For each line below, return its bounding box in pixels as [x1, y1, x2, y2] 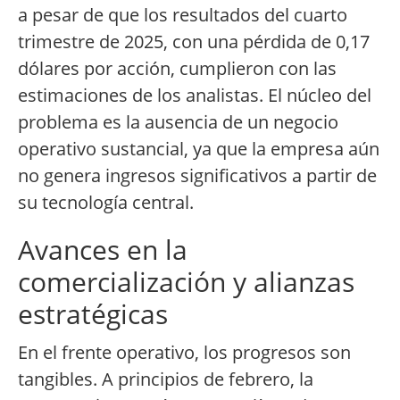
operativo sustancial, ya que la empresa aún [18, 137, 379, 162]
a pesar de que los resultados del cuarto [18, 3, 347, 28]
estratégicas [18, 296, 168, 333]
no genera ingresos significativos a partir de [18, 163, 377, 188]
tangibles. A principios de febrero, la [18, 367, 313, 392]
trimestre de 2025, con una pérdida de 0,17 [18, 29, 370, 54]
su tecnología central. [18, 190, 194, 215]
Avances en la [18, 231, 187, 269]
